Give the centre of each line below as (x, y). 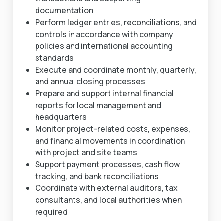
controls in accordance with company (104, 34)
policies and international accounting (104, 46)
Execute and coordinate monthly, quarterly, (115, 70)
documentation (64, 10)
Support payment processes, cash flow (107, 164)
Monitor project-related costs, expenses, (112, 129)
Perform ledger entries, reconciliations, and (116, 22)
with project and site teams (86, 152)
